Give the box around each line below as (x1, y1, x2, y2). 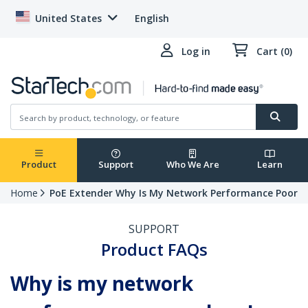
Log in (181, 45, 210, 58)
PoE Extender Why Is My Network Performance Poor (49, 186, 298, 200)
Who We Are (166, 158, 219, 171)
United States (35, 12, 102, 25)
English (135, 12, 169, 25)
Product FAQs (100, 238, 208, 261)
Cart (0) (256, 45, 292, 58)
